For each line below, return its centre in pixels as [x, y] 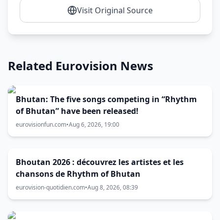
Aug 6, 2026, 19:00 [94, 124]
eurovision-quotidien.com [50, 187]
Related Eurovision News [81, 66]
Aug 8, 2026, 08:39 [113, 187]
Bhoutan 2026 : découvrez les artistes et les [100, 162]
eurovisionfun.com [41, 124]
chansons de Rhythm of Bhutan [78, 174]
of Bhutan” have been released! [77, 111]
